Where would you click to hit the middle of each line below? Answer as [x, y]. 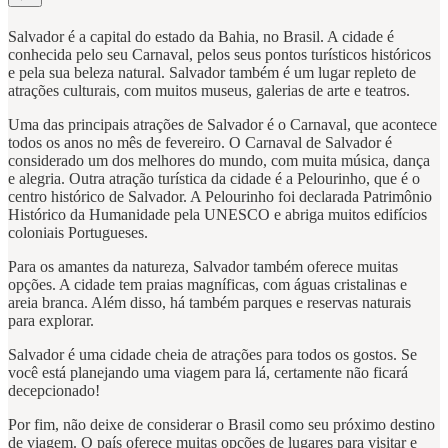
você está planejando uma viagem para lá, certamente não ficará [208, 373]
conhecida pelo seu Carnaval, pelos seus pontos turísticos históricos [219, 55]
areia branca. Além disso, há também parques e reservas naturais [209, 303]
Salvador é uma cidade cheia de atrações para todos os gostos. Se [212, 355]
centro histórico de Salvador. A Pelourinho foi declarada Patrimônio [220, 197]
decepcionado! [54, 391]
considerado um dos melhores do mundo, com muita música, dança [219, 161]
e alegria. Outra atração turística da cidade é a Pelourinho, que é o [214, 179]
